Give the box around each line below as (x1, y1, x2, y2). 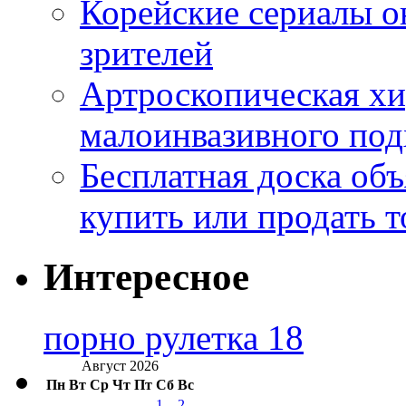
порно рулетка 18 (43, 318, 304, 358)
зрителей (80, 34, 213, 73)
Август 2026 (82, 358, 159, 374)
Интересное (43, 256, 249, 299)
